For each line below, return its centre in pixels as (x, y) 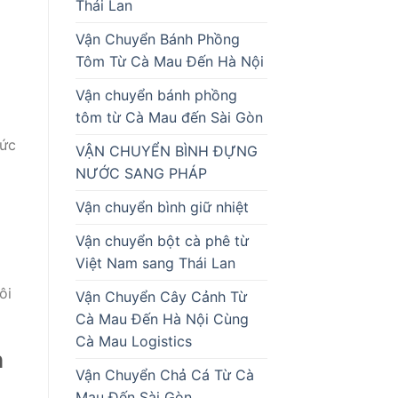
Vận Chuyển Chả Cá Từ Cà (164, 374)
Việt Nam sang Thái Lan (155, 263)
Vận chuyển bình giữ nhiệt (162, 207)
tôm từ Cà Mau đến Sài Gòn (171, 117)
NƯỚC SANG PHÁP (141, 173)
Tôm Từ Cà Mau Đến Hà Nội (169, 61)
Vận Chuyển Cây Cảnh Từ (161, 296)
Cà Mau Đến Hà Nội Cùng (162, 318)
